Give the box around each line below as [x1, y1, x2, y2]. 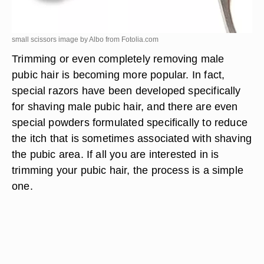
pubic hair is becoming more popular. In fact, [12, 68, 225, 81]
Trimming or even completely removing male [12, 52, 225, 65]
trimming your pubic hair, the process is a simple [12, 164, 244, 176]
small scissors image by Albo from [12, 35, 121, 44]
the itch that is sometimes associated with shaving [12, 132, 252, 144]
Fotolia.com [121, 35, 159, 44]
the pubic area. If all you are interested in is [12, 148, 219, 160]
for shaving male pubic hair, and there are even [12, 100, 238, 113]
